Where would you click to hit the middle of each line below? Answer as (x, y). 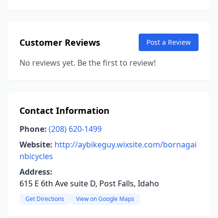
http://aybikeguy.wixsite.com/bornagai (126, 145)
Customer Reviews (60, 42)
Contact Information (64, 110)
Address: (36, 172)
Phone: (33, 129)
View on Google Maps (105, 199)
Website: (36, 145)
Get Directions (45, 199)
